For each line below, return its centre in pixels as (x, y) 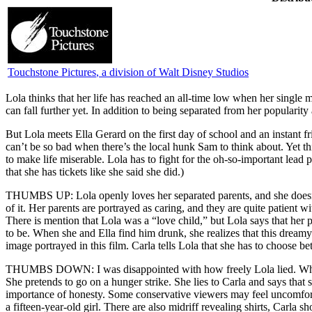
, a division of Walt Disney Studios (172, 72)
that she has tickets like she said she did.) (95, 171)
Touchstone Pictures (52, 72)
